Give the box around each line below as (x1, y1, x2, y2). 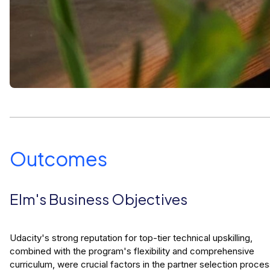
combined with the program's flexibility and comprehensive (10, 245, 254, 257)
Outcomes (10, 146, 107, 171)
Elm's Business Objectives (10, 190, 187, 209)
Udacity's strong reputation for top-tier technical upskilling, (10, 232, 253, 244)
